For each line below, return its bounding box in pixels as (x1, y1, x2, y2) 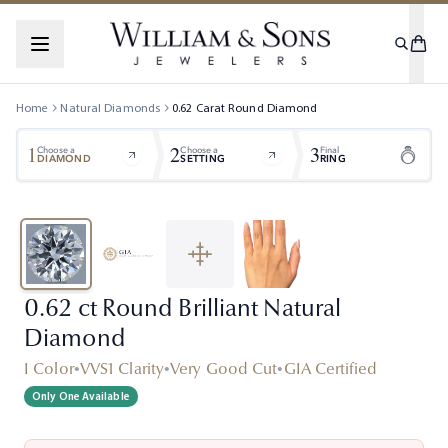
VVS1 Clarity (79, 359, 165, 378)
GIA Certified (283, 359, 377, 378)
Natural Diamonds (60, 101, 161, 115)
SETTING (180, 152, 226, 165)
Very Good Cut (170, 359, 278, 378)
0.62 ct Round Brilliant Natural (24, 294, 342, 323)
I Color (24, 359, 74, 378)
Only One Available (32, 390, 130, 403)
